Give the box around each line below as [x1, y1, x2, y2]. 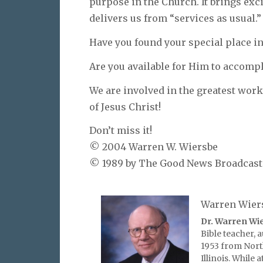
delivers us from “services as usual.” [89, 12, 261, 25]
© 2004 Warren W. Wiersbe [89, 141, 218, 153]
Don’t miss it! [89, 124, 152, 137]
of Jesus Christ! [89, 100, 161, 113]
